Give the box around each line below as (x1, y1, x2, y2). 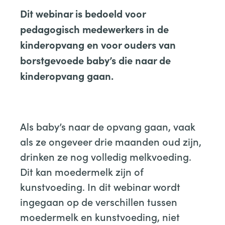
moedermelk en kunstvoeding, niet (20, 209, 180, 223)
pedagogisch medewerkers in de (20, 22, 169, 36)
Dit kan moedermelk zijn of (20, 164, 144, 178)
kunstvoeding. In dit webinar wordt (20, 179, 180, 193)
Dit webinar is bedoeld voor (20, 6, 146, 20)
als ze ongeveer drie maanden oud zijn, (20, 134, 201, 148)
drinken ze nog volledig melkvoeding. (20, 149, 191, 163)
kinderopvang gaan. (20, 68, 114, 82)
